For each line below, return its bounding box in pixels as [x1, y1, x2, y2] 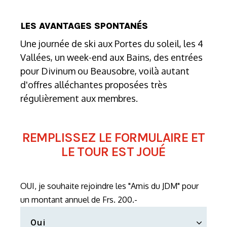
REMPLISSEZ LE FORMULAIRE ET [22, 130, 205, 146]
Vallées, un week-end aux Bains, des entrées [20, 52, 203, 63]
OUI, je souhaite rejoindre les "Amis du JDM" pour [20, 181, 199, 192]
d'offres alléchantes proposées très [20, 79, 167, 91]
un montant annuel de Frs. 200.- [20, 195, 137, 205]
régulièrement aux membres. [20, 93, 138, 104]
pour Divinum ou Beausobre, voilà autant [20, 65, 190, 77]
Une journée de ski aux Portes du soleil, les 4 [20, 38, 203, 50]
